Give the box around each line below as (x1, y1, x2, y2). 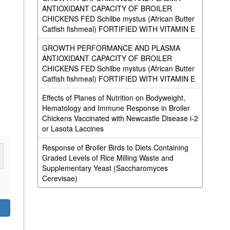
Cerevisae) (42, 173, 78, 183)
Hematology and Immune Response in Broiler (42, 103, 190, 113)
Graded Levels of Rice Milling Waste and (42, 152, 174, 163)
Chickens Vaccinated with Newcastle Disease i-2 (42, 113, 198, 123)
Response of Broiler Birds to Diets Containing (42, 142, 188, 152)
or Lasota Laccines (42, 123, 104, 133)
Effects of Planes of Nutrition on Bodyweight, (42, 92, 185, 103)
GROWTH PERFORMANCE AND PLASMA (42, 43, 180, 53)
